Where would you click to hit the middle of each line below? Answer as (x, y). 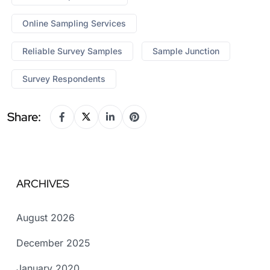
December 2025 (53, 243)
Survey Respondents (64, 78)
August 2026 (46, 217)
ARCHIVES (43, 183)
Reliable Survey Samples (72, 51)
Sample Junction (186, 51)
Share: (24, 117)
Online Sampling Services (74, 23)
